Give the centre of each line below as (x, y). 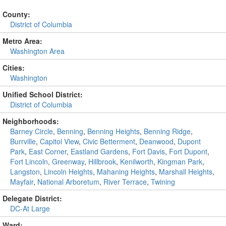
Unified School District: (43, 94)
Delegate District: (32, 198)
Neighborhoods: (31, 121)
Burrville (23, 141)
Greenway (68, 161)
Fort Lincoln (29, 161)
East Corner (48, 151)
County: (16, 14)
